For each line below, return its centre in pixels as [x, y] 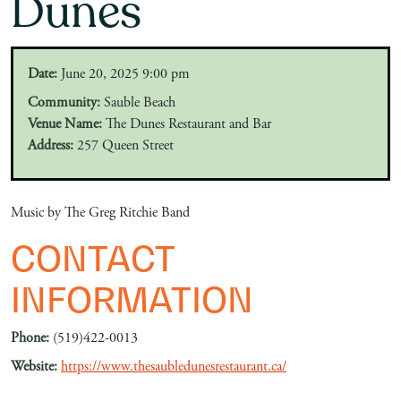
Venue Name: [65, 124]
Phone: [30, 338]
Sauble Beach [138, 102]
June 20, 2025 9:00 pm [124, 74]
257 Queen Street [124, 145]
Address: [51, 145]
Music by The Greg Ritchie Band [100, 213]
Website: [34, 367]
